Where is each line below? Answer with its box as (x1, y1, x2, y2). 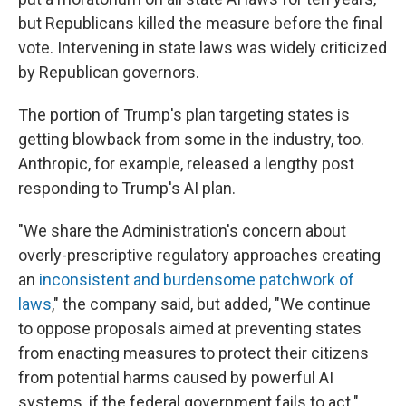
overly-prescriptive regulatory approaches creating (18, 246, 381, 265)
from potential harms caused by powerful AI (18, 368, 333, 387)
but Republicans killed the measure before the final (18, 14, 382, 33)
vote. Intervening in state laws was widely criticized (18, 38, 387, 57)
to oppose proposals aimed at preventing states (18, 319, 362, 338)
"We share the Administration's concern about (18, 221, 346, 240)
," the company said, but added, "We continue (52, 295, 371, 314)
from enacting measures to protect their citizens (18, 343, 369, 362)
